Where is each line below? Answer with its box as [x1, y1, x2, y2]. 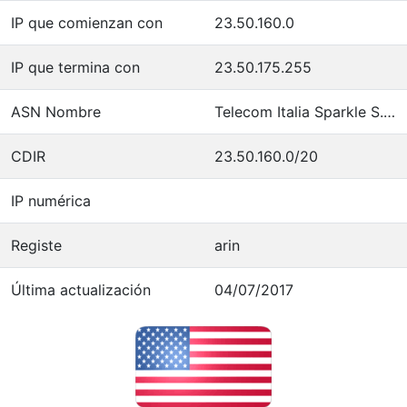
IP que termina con [11, 57, 140, 76]
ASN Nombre [11, 102, 101, 121]
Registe [11, 235, 62, 254]
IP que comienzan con [11, 13, 163, 32]
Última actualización [11, 280, 151, 299]
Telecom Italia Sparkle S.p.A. [383, 102, 395, 121]
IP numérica [11, 191, 91, 210]
